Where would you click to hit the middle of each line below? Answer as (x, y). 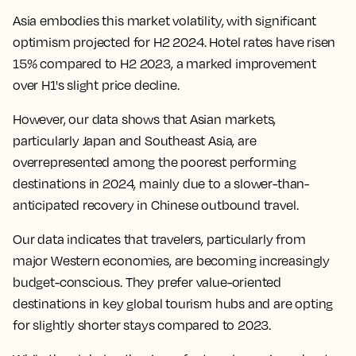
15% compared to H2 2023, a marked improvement (164, 64)
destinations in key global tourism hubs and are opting (173, 304)
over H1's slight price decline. (97, 85)
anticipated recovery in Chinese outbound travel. (156, 205)
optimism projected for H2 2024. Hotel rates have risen (174, 42)
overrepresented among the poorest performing (155, 162)
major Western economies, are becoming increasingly (172, 261)
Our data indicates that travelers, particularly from (159, 239)
